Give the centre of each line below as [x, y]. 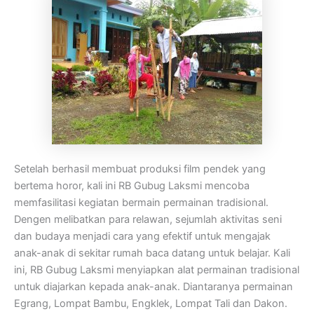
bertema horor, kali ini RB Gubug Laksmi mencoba [132, 186]
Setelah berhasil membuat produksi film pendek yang [140, 169]
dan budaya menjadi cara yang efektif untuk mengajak [142, 237]
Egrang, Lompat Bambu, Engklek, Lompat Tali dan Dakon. [151, 304]
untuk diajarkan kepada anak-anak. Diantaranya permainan [153, 287]
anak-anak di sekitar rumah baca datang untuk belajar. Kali [152, 253]
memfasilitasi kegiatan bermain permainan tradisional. [141, 203]
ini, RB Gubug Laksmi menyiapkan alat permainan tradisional [157, 270]
